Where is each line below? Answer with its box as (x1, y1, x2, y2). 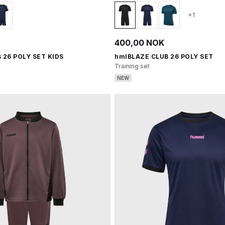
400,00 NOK (115, 38, 164, 48)
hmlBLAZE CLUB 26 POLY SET (115, 53, 213, 60)
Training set (115, 62, 150, 70)
